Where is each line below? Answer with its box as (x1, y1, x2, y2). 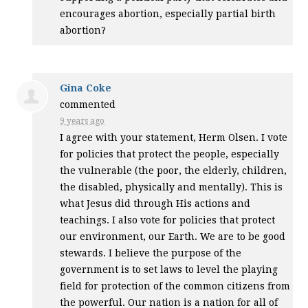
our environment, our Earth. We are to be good (60, 231, 286, 242)
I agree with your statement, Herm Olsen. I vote (60, 132, 288, 143)
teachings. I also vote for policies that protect (60, 214, 276, 225)
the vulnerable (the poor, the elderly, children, (60, 165, 287, 176)
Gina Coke (60, 82, 112, 93)
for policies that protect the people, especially (60, 148, 280, 159)
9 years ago (60, 116, 105, 126)
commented (60, 99, 116, 110)
